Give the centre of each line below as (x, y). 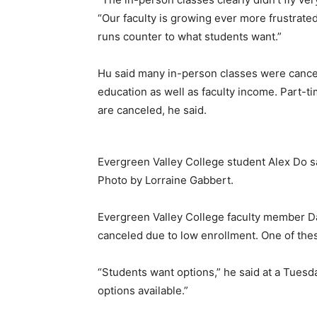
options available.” (143, 290)
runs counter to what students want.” (190, 36)
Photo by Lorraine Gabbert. (166, 180)
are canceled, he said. (154, 110)
